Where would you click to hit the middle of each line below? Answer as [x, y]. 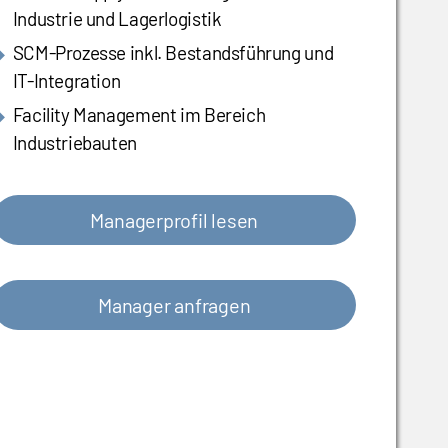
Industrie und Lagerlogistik [117, 19]
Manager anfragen [174, 305]
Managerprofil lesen [174, 220]
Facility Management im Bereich [139, 115]
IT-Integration [66, 81]
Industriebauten [74, 143]
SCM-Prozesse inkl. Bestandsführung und [173, 53]
